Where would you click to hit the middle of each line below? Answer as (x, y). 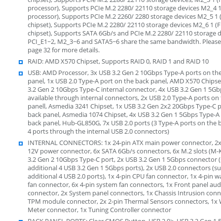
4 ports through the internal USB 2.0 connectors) (98, 131)
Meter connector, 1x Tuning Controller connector (99, 209)
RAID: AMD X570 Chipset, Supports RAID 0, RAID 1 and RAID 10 (118, 61)
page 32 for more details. (63, 50)
